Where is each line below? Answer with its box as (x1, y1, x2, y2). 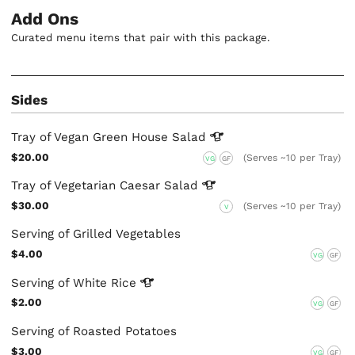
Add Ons (11, 10, 79, 29)
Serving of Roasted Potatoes (11, 323, 177, 338)
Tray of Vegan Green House (11, 130, 173, 145)
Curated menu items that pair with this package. (11, 32, 271, 44)
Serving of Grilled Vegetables (11, 227, 181, 242)
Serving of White (11, 275, 112, 290)
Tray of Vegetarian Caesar (11, 178, 165, 193)
